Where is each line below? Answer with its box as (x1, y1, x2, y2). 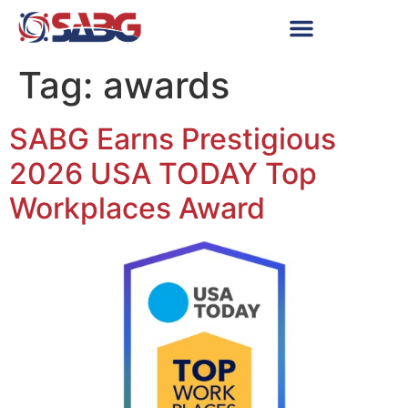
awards (103, 63, 229, 107)
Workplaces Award (9, 190, 265, 226)
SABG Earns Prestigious (9, 121, 336, 157)
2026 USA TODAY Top (9, 156, 317, 191)
